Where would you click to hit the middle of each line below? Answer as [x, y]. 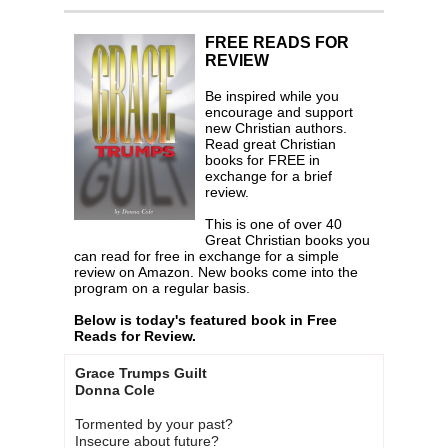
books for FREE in [262, 160]
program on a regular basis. [162, 288]
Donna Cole [115, 390]
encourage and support [279, 112]
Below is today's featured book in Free [205, 320]
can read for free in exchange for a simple [206, 256]
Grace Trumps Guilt [141, 373]
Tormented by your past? [154, 424]
